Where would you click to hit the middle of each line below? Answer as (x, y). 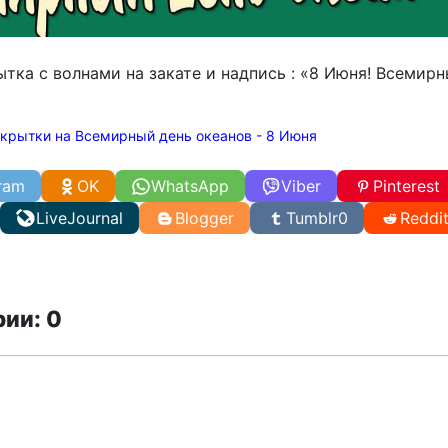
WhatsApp (190, 186)
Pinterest (406, 186)
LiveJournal (79, 218)
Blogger (204, 218)
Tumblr (312, 218)
